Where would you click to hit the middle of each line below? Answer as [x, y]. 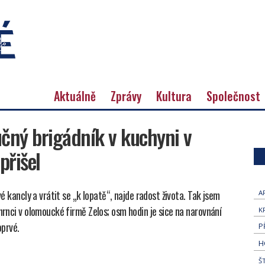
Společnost [233, 96]
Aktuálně [75, 96]
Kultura [174, 96]
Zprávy [126, 96]
